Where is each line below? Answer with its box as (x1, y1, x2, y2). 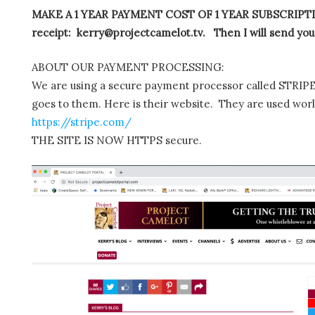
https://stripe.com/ (32, 115, 131, 129)
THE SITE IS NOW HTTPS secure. (32, 133, 202, 147)
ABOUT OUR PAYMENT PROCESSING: (32, 60, 224, 74)
